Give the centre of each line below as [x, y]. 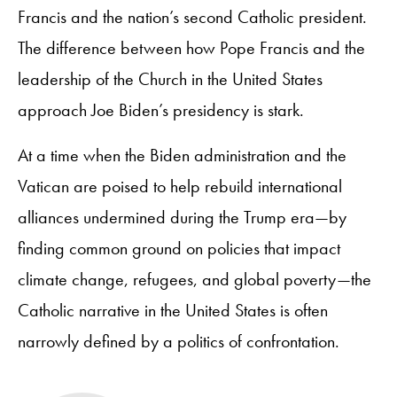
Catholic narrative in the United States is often [173, 310]
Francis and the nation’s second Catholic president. [192, 16]
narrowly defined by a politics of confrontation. [181, 341]
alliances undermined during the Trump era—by [182, 217]
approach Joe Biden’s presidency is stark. [161, 109]
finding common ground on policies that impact [179, 248]
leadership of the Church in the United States [170, 78]
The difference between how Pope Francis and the [191, 47]
